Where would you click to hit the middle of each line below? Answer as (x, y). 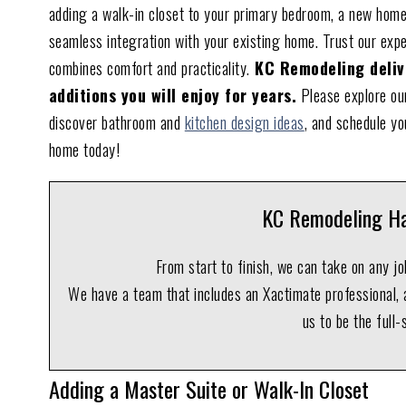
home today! (84, 149)
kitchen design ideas (244, 122)
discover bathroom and (116, 122)
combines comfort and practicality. (149, 68)
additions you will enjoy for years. (173, 95)
